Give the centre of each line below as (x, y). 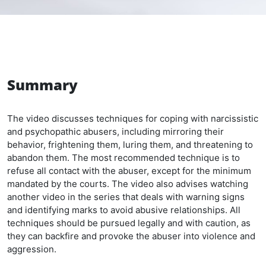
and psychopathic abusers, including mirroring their (115, 132)
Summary (42, 85)
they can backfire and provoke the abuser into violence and (131, 236)
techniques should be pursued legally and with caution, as (129, 223)
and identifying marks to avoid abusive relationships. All (124, 210)
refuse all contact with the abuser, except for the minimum (129, 171)
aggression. (32, 249)
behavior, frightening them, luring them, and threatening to (130, 145)
